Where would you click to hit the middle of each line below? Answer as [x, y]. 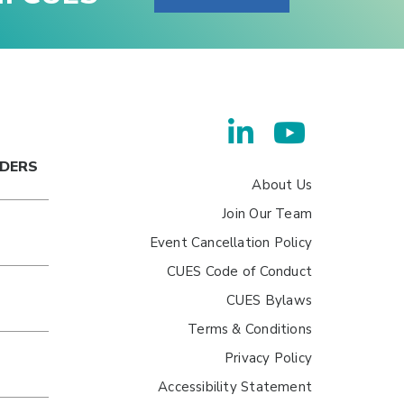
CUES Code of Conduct [239, 271]
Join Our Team [267, 214]
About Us [282, 185]
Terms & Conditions [250, 329]
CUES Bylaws [269, 300]
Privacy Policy [268, 358]
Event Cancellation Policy [230, 243]
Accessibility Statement [235, 387]
